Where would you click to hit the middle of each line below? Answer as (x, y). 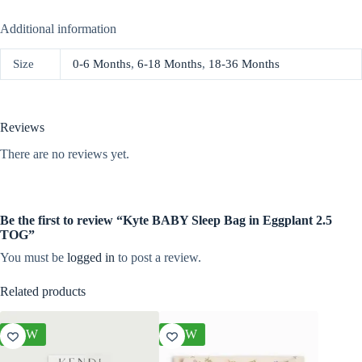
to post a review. (158, 257)
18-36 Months (244, 64)
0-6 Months (102, 64)
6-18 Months (170, 64)
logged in (91, 257)
